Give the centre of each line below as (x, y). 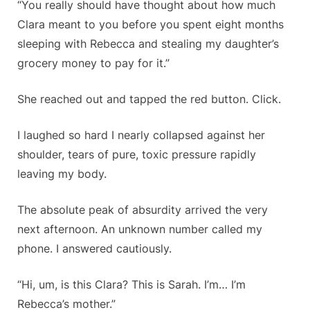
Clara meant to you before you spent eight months (151, 25)
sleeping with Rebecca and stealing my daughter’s (148, 44)
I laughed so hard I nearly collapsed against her (141, 135)
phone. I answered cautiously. (94, 249)
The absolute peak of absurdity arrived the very (143, 210)
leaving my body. (62, 174)
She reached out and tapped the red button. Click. (149, 99)
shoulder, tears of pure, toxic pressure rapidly (137, 155)
